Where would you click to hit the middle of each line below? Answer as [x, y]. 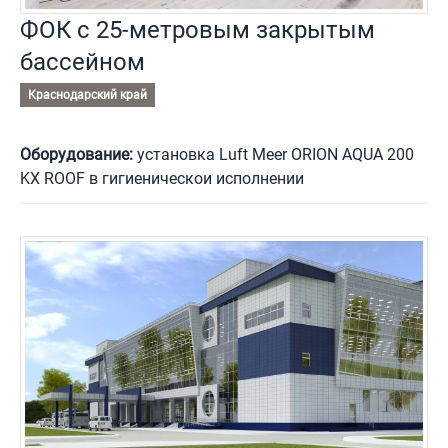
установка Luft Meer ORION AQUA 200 [273, 154]
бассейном [82, 61]
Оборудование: [76, 154]
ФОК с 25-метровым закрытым [197, 29]
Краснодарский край [87, 94]
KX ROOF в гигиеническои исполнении [162, 178]
